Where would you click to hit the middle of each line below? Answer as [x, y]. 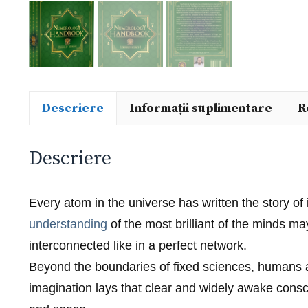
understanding [68, 224]
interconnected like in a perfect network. [138, 246]
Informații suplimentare [201, 109]
